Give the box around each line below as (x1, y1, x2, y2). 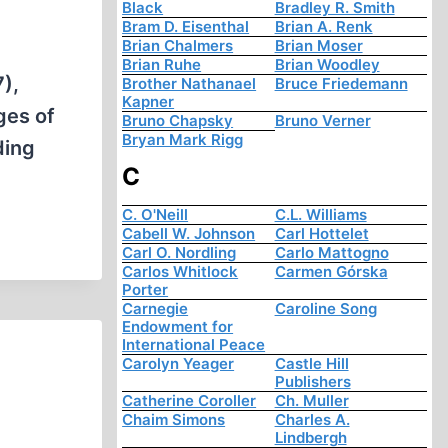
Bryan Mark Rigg (122, 130, 244, 150)
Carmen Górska (274, 262, 388, 282)
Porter (122, 280, 169, 300)
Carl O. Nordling (122, 243, 237, 263)
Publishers (274, 372, 351, 392)
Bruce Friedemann (274, 74, 408, 94)
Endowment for (122, 317, 234, 337)
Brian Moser (274, 36, 363, 56)
